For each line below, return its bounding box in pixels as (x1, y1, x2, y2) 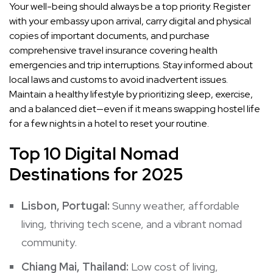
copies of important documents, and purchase (9, 29, 210, 43)
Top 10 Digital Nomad (9, 142, 179, 166)
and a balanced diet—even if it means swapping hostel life (9, 102, 260, 116)
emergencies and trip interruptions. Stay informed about (9, 58, 253, 72)
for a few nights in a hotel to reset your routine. (9, 117, 209, 130)
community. (21, 235, 77, 250)
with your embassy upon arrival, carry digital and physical (9, 15, 251, 28)
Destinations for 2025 (9, 163, 183, 186)
